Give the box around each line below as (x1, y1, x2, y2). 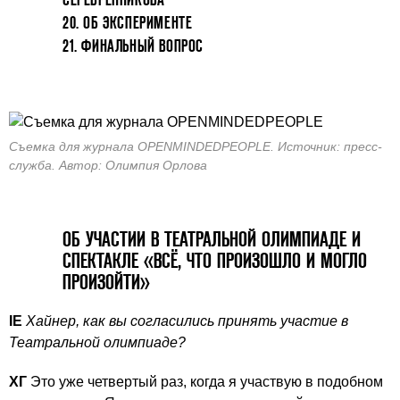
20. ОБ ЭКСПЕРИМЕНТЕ (62, 13, 193, 32)
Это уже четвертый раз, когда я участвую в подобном (27, 373, 383, 389)
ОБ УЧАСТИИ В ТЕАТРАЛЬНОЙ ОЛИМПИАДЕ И (62, 228, 361, 250)
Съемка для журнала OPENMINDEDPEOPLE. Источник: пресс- (9, 139, 382, 154)
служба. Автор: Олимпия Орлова (9, 158, 207, 172)
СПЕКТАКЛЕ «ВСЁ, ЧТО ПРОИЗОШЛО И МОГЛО (62, 249, 367, 271)
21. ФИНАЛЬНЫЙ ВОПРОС (62, 37, 204, 55)
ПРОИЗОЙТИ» (62, 271, 150, 293)
